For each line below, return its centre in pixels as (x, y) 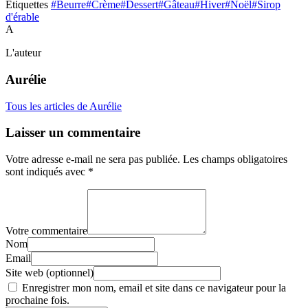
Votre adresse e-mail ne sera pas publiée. (93, 159)
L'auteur (23, 53)
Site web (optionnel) (49, 272)
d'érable (22, 17)
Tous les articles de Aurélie (64, 106)
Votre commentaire (46, 230)
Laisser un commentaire (73, 133)
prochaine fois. (37, 300)
